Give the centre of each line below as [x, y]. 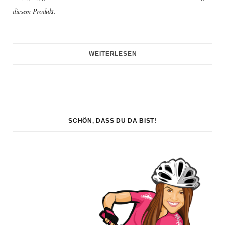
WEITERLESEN [113, 54]
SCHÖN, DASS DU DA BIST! [113, 121]
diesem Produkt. [35, 11]
